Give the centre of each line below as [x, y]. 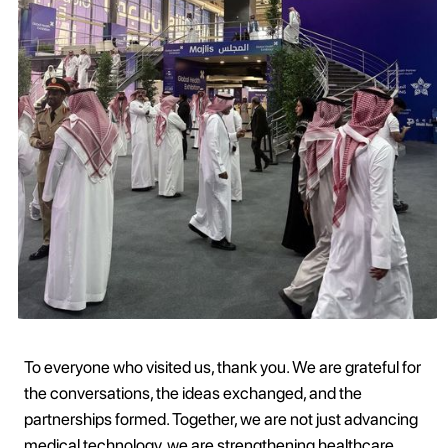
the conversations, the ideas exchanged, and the [192, 393]
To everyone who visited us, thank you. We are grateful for [222, 367]
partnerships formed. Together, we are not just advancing [220, 419]
